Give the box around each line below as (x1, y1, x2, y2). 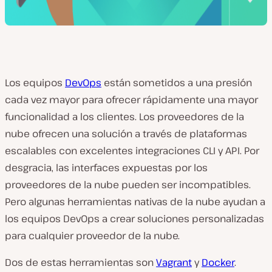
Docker (202, 256, 234, 269)
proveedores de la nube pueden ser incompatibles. (5, 178, 251, 191)
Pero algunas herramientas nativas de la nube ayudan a (5, 195, 265, 208)
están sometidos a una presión (101, 76, 252, 89)
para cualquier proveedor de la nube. (5, 229, 180, 242)
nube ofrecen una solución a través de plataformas (5, 127, 247, 140)
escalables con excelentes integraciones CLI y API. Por (5, 144, 259, 157)
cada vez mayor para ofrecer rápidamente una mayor (5, 93, 258, 106)
